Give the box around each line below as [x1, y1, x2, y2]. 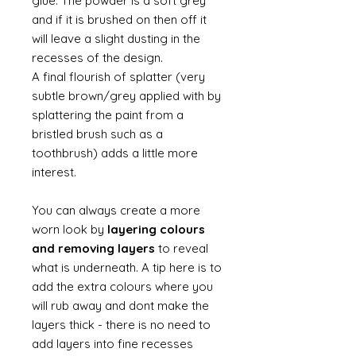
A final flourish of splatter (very [32, 69, 205, 84]
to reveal [158, 241, 208, 256]
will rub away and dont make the [32, 298, 209, 313]
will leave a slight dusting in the [32, 31, 200, 46]
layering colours [107, 222, 205, 237]
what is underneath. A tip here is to [32, 260, 222, 275]
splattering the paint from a [32, 107, 184, 122]
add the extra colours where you [32, 279, 213, 294]
